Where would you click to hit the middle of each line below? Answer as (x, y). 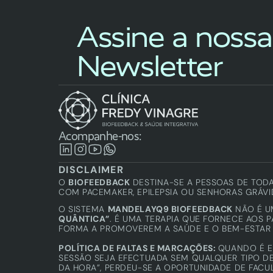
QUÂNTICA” (84, 219)
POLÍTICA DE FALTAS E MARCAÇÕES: (138, 248)
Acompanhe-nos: (100, 136)
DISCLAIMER (91, 170)
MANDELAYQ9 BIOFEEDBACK (170, 209)
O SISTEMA (83, 209)
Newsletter (150, 66)
